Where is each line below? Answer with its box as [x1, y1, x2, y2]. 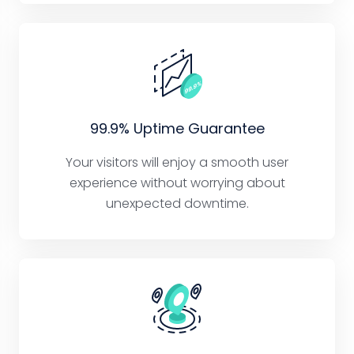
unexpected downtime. [105, 194, 249, 213]
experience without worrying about [69, 174, 285, 193]
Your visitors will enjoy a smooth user [66, 153, 288, 172]
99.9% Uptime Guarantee [89, 119, 265, 139]
